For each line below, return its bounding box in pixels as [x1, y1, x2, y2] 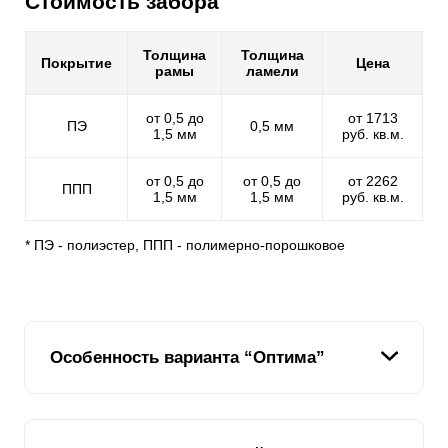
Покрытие [41, 55, 112, 72]
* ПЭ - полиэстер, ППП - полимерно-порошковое [25, 237, 345, 254]
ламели [245, 63, 299, 80]
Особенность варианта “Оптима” [50, 347, 326, 367]
